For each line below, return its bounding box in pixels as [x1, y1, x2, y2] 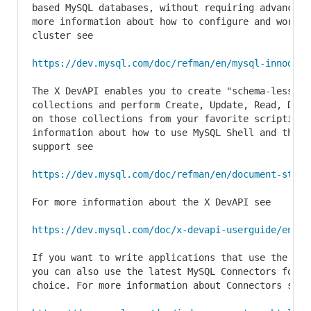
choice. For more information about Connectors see [32, 280, 304, 291]
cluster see [32, 30, 93, 41]
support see [32, 141, 93, 152]
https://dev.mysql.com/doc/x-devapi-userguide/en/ [32, 224, 299, 235]
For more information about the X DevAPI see [32, 196, 271, 208]
